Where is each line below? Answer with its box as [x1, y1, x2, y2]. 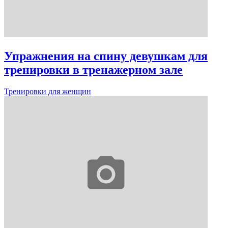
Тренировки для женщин [4, 87, 91, 96]
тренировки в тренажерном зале [4, 63, 183, 76]
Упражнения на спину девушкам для [4, 49, 208, 63]
